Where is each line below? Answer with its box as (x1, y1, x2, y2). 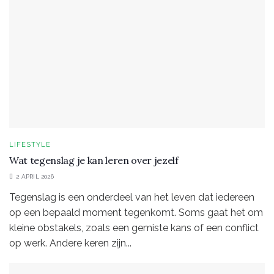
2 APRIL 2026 (14, 172, 54, 180)
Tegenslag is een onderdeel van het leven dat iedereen (9, 191, 254, 203)
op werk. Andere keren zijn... (9, 237, 131, 249)
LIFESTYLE (9, 140, 51, 149)
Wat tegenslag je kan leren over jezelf (9, 154, 179, 166)
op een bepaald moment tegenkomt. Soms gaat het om (9, 206, 263, 218)
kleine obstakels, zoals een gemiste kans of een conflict (9, 221, 259, 234)
